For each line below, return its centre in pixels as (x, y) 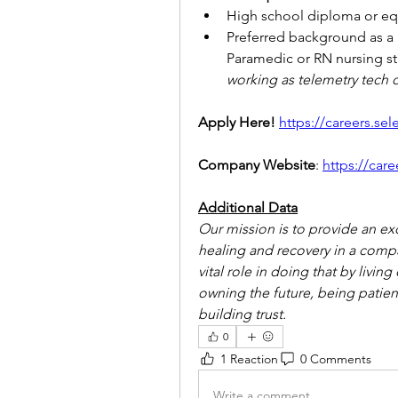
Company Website (257, 165)
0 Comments (336, 358)
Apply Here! (237, 122)
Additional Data (248, 207)
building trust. (242, 314)
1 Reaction (249, 358)
